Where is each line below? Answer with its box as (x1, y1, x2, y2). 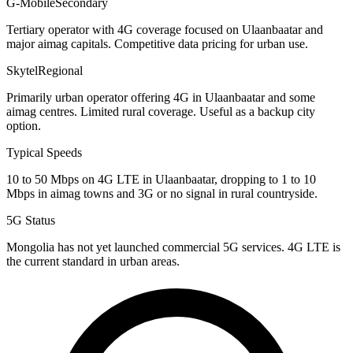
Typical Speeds (6, 146, 82, 160)
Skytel (6, 64, 38, 78)
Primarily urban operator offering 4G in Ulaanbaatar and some (6, 91, 315, 105)
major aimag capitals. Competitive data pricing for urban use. (6, 37, 308, 51)
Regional (38, 64, 83, 78)
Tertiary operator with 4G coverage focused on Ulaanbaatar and (6, 23, 323, 37)
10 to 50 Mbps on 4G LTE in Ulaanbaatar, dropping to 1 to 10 (6, 173, 316, 187)
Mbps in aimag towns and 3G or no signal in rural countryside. (6, 187, 318, 201)
